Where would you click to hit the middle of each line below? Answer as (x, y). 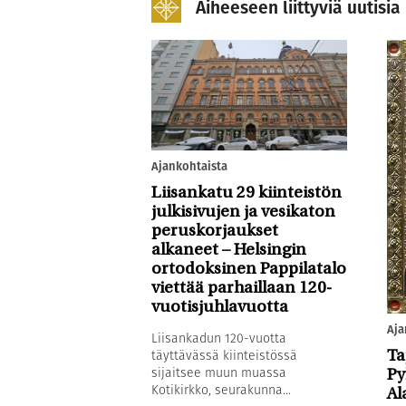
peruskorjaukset (215, 231)
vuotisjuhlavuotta (220, 307)
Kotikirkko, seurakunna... (221, 389)
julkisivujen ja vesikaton (243, 212)
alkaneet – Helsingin (229, 250)
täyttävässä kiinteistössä (224, 355)
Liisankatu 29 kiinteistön (246, 193)
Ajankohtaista (189, 166)
